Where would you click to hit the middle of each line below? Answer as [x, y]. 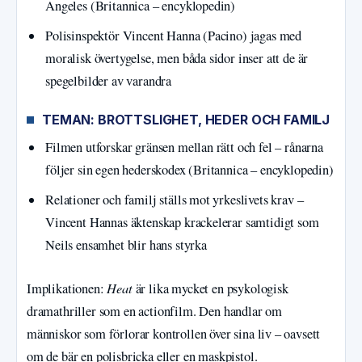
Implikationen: [67, 289]
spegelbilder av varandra [109, 80]
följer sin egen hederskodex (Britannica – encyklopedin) [189, 169]
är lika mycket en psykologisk [210, 289]
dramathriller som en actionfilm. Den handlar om [155, 311]
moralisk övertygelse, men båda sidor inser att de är [177, 58]
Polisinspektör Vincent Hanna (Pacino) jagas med [174, 35]
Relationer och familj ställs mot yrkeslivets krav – [175, 199]
